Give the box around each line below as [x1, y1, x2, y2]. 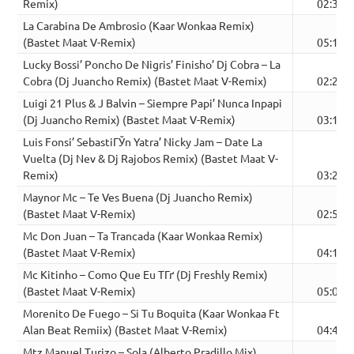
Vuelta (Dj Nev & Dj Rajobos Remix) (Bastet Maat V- [23, 151, 279, 166]
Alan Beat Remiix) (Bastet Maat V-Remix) [23, 322, 228, 337]
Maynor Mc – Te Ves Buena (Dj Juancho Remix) [23, 190, 254, 205]
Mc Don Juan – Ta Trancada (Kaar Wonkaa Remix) [23, 228, 264, 243]
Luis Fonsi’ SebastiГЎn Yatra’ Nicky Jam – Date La [23, 134, 263, 149]
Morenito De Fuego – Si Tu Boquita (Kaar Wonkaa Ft [23, 306, 281, 321]
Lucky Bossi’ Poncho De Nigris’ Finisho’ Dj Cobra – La [23, 57, 281, 72]
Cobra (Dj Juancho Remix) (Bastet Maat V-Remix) [23, 73, 268, 88]
